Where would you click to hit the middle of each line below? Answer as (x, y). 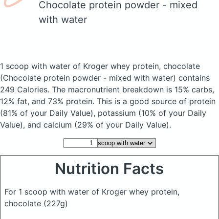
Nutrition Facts (109, 169)
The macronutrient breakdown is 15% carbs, (133, 89)
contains (193, 78)
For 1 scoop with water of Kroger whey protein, (92, 192)
